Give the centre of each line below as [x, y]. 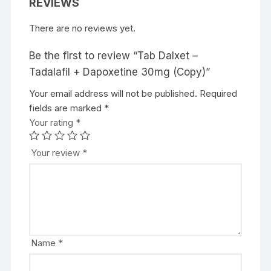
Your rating [53, 122]
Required [219, 93]
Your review [57, 152]
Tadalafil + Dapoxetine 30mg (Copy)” [120, 72]
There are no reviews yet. [83, 28]
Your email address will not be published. [113, 93]
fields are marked [67, 108]
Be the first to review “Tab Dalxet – [114, 55]
